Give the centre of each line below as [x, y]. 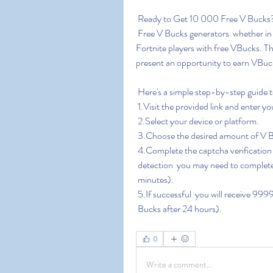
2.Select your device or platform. [198, 121]
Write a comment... [179, 264]
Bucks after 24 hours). [180, 209]
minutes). [156, 179]
